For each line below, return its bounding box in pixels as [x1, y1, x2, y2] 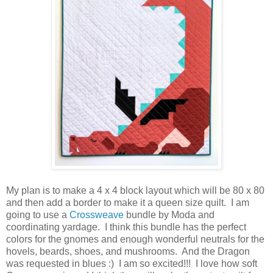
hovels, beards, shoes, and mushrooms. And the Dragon [6, 246, 250, 257]
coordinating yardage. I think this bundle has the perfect [6, 222, 246, 233]
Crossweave [69, 210, 124, 221]
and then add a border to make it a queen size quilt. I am [6, 197, 249, 208]
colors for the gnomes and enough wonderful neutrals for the [6, 234, 264, 245]
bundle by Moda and [124, 210, 214, 221]
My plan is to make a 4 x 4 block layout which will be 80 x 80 [6, 185, 264, 196]
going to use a [6, 210, 69, 221]
